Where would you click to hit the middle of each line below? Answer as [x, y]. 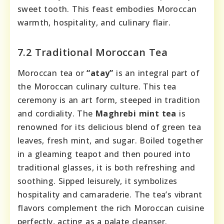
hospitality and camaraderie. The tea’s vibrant [110, 195]
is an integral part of [156, 73]
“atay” [100, 73]
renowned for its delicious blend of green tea [109, 127]
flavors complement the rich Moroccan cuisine [111, 208]
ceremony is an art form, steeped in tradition [109, 100]
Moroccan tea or [52, 73]
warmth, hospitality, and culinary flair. [94, 23]
